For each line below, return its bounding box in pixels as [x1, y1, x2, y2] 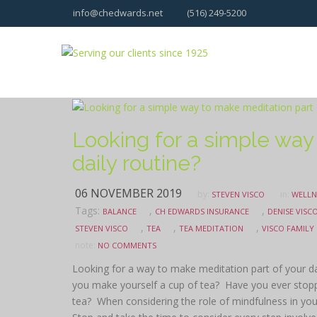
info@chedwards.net [69, 6, 165, 19]
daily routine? [72, 151, 201, 175]
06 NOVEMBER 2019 [75, 185, 182, 201]
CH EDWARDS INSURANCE [155, 206, 249, 217]
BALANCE [103, 206, 137, 217]
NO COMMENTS [98, 240, 156, 250]
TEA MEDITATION [179, 223, 243, 234]
